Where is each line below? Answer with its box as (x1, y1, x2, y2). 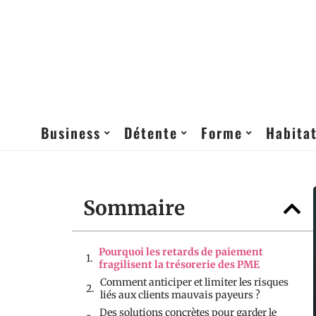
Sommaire (83, 195, 185, 221)
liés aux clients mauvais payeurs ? (100, 288, 260, 301)
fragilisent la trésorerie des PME (99, 258, 260, 271)
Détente (123, 122, 178, 143)
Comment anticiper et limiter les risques (100, 276, 288, 288)
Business (40, 122, 101, 143)
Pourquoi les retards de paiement (99, 245, 263, 258)
